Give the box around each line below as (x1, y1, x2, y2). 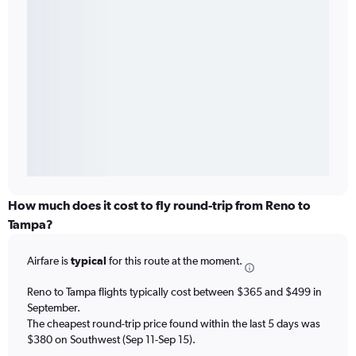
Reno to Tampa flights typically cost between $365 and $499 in (27, 284, 322, 298)
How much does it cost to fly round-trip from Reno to (8, 198, 311, 213)
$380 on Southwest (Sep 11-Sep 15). (27, 332, 195, 346)
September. (27, 300, 80, 314)
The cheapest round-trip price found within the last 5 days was (27, 316, 320, 330)
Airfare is (27, 254, 71, 268)
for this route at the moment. (106, 254, 242, 268)
